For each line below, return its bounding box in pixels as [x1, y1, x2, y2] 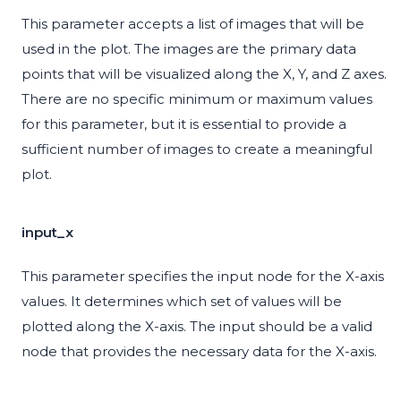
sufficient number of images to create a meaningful [21, 141, 372, 158]
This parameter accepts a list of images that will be [21, 15, 364, 33]
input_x [21, 224, 73, 242]
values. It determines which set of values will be [21, 293, 342, 311]
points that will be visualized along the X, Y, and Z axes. [21, 65, 387, 83]
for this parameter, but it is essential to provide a [21, 115, 346, 133]
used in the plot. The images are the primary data [21, 40, 356, 58]
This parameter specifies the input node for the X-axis [21, 268, 384, 286]
